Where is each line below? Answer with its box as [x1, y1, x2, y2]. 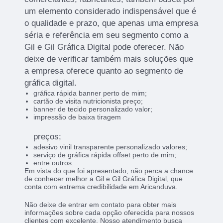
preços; [33, 131, 61, 141]
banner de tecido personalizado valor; [33, 105, 152, 113]
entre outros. [33, 158, 74, 167]
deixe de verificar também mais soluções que [24, 54, 194, 64]
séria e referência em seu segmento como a [24, 30, 189, 40]
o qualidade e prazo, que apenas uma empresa [24, 18, 199, 28]
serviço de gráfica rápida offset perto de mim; [33, 150, 176, 159]
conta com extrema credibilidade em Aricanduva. [24, 182, 178, 191]
